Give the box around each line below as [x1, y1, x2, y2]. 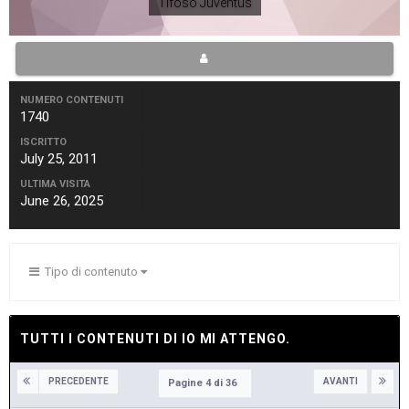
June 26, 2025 [20, 193, 103, 210]
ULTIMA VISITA [20, 178, 90, 191]
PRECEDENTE [48, 376, 109, 387]
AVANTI [323, 376, 358, 387]
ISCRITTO [20, 136, 67, 149]
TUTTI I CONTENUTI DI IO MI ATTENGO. [20, 331, 291, 347]
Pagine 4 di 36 [167, 377, 242, 390]
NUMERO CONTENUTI [20, 94, 123, 107]
